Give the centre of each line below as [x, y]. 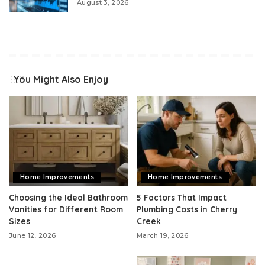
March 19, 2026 [163, 235]
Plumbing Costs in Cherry [187, 209]
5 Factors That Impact [182, 197]
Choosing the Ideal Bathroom [68, 197]
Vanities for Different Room [66, 209]
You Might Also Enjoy [61, 80]
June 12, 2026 [33, 235]
